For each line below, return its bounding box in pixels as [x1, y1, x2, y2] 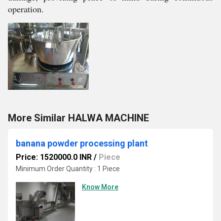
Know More [82, 183, 118, 191]
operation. [8, 3, 44, 15]
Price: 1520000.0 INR [16, 152, 92, 162]
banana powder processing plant [16, 138, 148, 148]
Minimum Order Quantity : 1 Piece [16, 165, 120, 173]
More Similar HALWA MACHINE [8, 112, 149, 124]
